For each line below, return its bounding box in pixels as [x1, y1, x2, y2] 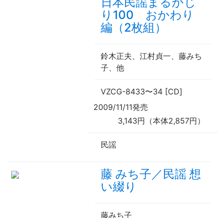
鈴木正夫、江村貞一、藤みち [101, 51, 202, 61]
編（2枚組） [101, 20, 166, 35]
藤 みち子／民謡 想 [101, 167, 201, 182]
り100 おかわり [101, 8, 194, 22]
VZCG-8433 [101, 87, 145, 97]
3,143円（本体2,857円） [118, 116, 205, 126]
